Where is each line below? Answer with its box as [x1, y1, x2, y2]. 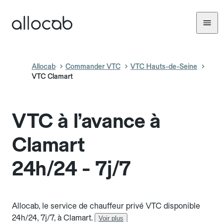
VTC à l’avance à [12, 109, 161, 133]
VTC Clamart [32, 72, 73, 80]
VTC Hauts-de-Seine [130, 62, 197, 70]
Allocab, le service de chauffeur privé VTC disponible [12, 201, 200, 211]
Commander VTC [65, 62, 120, 70]
